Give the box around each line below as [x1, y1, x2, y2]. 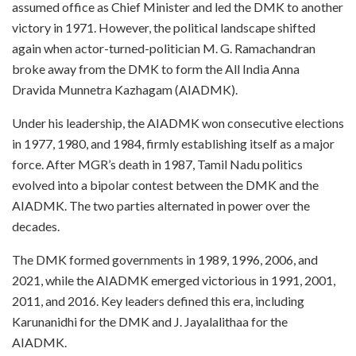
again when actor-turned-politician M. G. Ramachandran [12, 40, 315, 56]
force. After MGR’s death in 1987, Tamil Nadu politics [12, 156, 303, 172]
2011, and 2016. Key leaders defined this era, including [12, 292, 304, 308]
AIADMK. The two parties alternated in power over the [12, 197, 310, 213]
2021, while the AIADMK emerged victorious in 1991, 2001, [12, 272, 335, 288]
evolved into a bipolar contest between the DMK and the [12, 176, 319, 192]
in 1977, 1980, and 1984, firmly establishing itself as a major [12, 135, 335, 151]
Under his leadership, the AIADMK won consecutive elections [12, 114, 344, 130]
